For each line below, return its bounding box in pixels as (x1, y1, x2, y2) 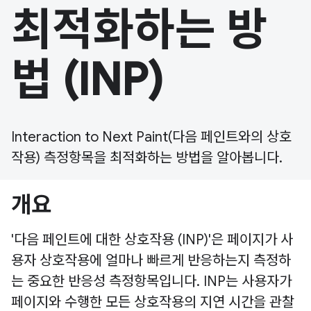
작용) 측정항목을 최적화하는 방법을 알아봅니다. (11, 149, 283, 167)
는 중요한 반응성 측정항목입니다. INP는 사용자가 (11, 272, 292, 290)
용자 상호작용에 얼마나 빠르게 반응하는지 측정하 (11, 251, 291, 269)
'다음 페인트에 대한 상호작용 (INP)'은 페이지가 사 (11, 230, 293, 249)
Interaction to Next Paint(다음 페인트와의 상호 (11, 128, 292, 146)
